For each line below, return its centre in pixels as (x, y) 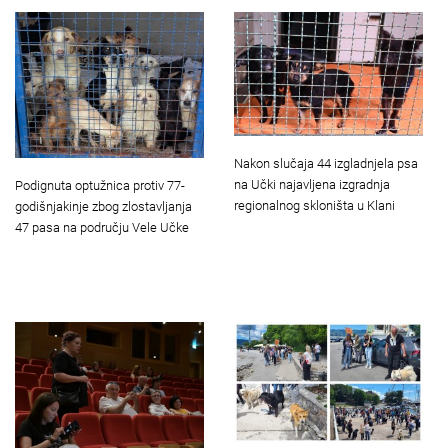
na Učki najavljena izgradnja (312, 185)
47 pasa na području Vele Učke (102, 228)
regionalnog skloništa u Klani (314, 206)
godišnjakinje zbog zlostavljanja (103, 207)
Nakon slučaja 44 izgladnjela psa (326, 164)
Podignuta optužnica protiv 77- (100, 186)
